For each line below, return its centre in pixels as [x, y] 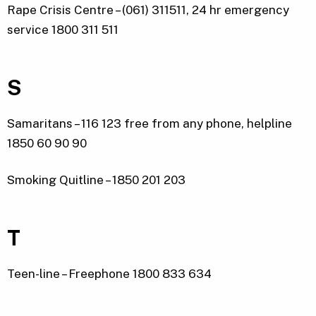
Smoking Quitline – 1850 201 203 [96, 180]
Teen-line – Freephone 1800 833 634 [109, 274]
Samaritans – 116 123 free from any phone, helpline [150, 124]
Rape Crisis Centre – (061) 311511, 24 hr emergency [148, 10]
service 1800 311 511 [63, 30]
